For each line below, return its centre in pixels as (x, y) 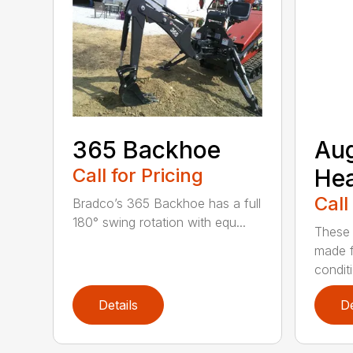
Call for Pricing (138, 176)
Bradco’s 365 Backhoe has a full (167, 204)
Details (119, 305)
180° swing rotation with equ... (160, 223)
